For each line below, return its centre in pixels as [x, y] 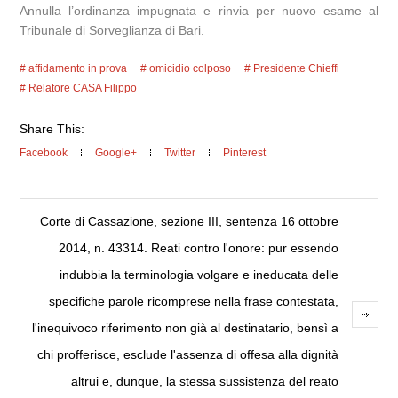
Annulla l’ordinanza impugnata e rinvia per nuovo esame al [199, 11]
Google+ [116, 153]
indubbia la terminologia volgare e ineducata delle [199, 275]
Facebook [44, 153]
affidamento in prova [78, 68]
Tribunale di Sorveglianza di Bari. [112, 30]
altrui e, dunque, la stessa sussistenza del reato [204, 381]
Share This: [52, 129]
